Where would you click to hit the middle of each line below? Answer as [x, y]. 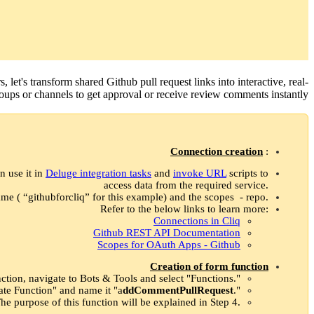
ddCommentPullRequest [178, 290]
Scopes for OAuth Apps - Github [169, 244]
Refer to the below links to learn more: [184, 209]
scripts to [247, 173]
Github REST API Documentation [167, 232]
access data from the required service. [186, 185]
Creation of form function [209, 266]
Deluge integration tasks [98, 173]
